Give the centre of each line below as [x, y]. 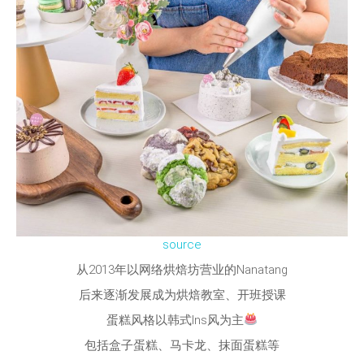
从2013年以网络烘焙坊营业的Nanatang [182, 269]
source [182, 244]
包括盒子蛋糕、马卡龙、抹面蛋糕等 [182, 345]
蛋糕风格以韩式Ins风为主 [175, 320]
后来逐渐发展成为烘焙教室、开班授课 [182, 295]
